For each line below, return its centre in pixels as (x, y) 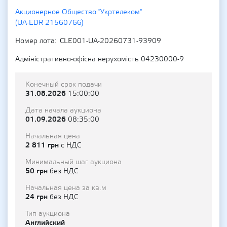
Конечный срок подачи (64, 85)
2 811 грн (43, 145)
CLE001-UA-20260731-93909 (110, 41)
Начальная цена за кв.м (66, 188)
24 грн (37, 197)
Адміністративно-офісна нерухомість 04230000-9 (100, 59)
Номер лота (35, 41)
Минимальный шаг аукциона (73, 162)
